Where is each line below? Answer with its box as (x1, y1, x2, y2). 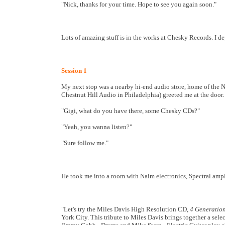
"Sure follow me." (61, 139, 108, 147)
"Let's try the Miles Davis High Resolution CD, (61, 205, 190, 213)
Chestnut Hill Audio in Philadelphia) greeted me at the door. (61, 91, 224, 98)
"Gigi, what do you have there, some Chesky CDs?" (61, 107, 200, 115)
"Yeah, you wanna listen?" (61, 123, 132, 131)
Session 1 (61, 67, 87, 74)
